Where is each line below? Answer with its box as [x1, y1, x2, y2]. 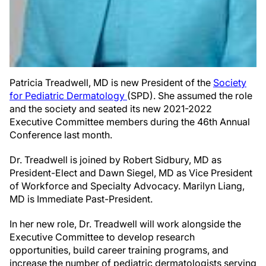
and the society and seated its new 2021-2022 [9, 103, 212, 115]
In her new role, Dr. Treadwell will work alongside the [9, 218, 241, 230]
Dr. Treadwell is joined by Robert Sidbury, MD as [9, 154, 221, 166]
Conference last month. [9, 129, 112, 141]
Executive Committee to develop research [9, 231, 195, 243]
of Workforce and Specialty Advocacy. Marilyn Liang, [9, 180, 245, 192]
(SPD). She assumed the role [127, 90, 252, 102]
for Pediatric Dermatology [9, 90, 127, 102]
